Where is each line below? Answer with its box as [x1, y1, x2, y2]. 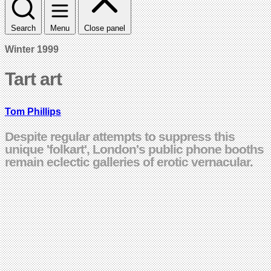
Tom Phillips [5, 106, 61, 117]
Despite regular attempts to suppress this [5, 129, 235, 143]
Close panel [84, 23, 125, 33]
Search [11, 23, 36, 33]
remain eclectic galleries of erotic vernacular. [5, 154, 253, 169]
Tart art [5, 68, 62, 89]
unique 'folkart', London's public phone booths [5, 142, 264, 156]
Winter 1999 [5, 44, 59, 54]
